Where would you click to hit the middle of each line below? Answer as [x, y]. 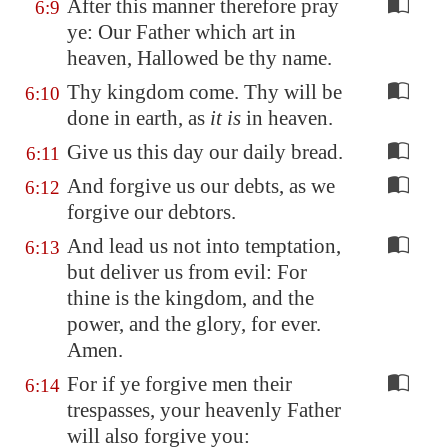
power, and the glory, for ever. [194, 324]
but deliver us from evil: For [187, 272]
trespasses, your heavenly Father [204, 410]
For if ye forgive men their [179, 384]
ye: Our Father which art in [181, 32]
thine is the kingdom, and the [190, 298]
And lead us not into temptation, [204, 246]
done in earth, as [138, 118]
